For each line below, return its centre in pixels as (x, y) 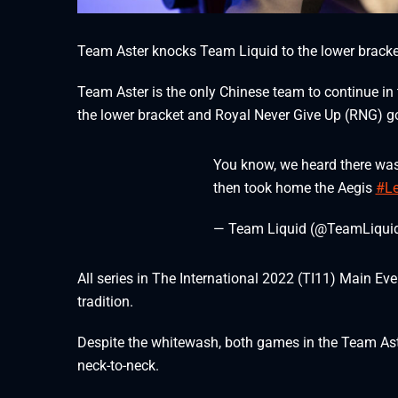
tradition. (105, 301)
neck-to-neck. (118, 365)
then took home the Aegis (294, 187)
